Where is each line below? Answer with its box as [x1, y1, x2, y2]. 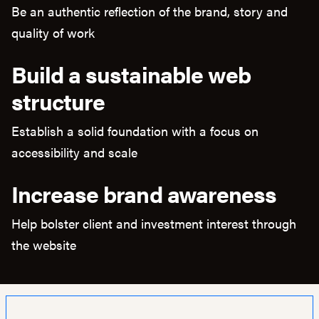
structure [11, 85, 105, 117]
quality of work [11, 23, 95, 41]
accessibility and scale [11, 143, 137, 161]
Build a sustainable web [11, 58, 251, 90]
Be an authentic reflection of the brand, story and [11, 2, 288, 20]
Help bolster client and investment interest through [11, 214, 296, 232]
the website [11, 236, 76, 253]
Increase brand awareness [11, 177, 276, 209]
